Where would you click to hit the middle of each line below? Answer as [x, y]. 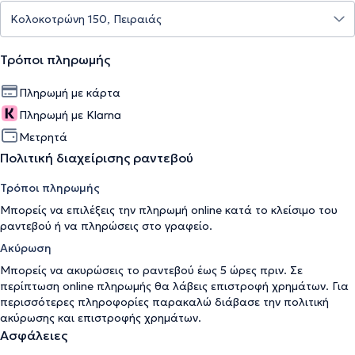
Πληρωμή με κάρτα [70, 92]
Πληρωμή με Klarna [70, 115]
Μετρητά [43, 137]
